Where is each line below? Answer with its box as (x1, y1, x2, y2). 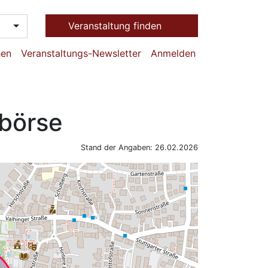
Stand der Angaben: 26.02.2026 (81, 143, 198, 153)
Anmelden (151, 47, 196, 60)
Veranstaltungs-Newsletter (21, 47, 141, 60)
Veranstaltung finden (68, 20, 165, 32)
